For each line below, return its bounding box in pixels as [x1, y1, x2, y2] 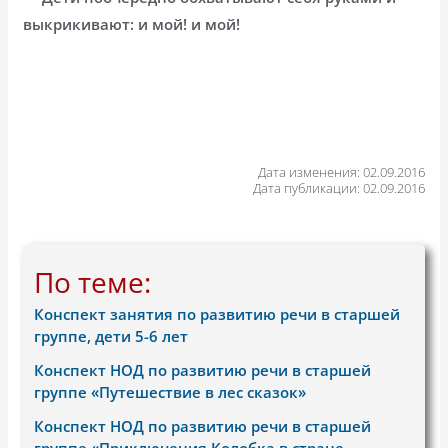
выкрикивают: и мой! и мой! [23, 13, 241, 34]
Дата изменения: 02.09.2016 [257, 162, 425, 181]
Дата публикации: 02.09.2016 [252, 178, 425, 197]
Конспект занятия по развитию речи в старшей [34, 303, 401, 324]
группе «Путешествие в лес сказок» [34, 381, 307, 402]
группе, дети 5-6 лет [34, 325, 189, 346]
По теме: [34, 262, 152, 301]
